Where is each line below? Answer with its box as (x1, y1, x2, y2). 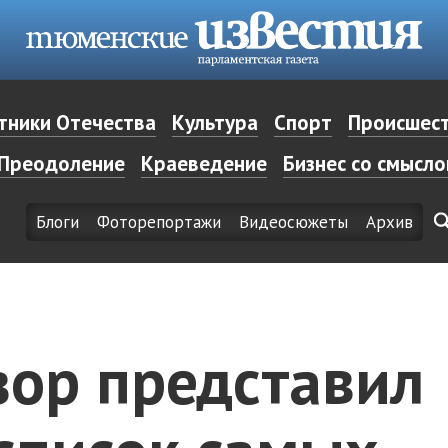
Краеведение (141, 150, 267, 177)
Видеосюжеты (238, 211, 348, 234)
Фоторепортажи (96, 211, 221, 234)
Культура (171, 109, 258, 136)
